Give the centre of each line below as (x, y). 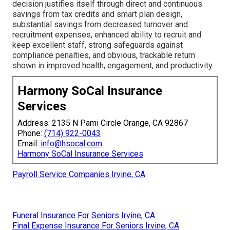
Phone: (31, 133)
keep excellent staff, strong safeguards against (98, 45)
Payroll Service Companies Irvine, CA (79, 174)
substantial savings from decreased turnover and (100, 24)
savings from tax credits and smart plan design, (97, 14)
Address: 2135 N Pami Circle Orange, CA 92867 (103, 123)
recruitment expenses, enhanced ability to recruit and (107, 34)
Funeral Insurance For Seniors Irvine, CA (84, 215)
